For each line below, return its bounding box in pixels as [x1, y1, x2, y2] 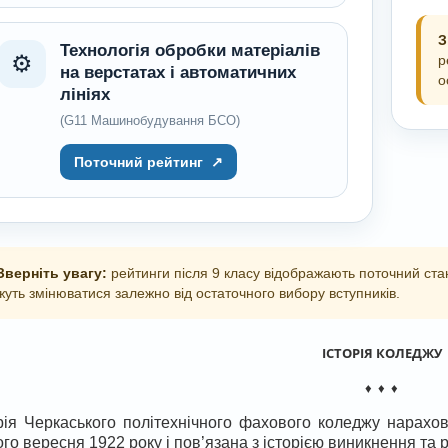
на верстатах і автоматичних [59, 63, 296, 82]
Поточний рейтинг [73, 154, 203, 170]
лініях [59, 85, 110, 104]
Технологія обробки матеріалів [59, 41, 320, 60]
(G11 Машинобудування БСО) [59, 113, 240, 128]
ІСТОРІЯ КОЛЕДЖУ [321, 344, 442, 362]
